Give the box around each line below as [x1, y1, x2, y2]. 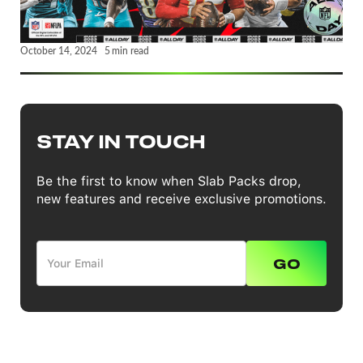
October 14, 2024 [20, 44, 97, 57]
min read [112, 44, 149, 57]
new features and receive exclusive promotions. [36, 190, 327, 207]
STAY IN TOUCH [36, 130, 206, 152]
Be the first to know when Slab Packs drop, [36, 173, 301, 189]
